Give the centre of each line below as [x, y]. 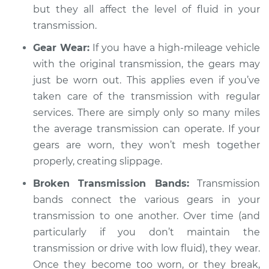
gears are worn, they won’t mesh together [147, 145]
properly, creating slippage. [98, 161]
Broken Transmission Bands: [111, 183]
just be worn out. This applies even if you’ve [147, 80]
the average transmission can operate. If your [147, 129]
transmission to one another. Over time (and [147, 216]
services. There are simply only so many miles [147, 113]
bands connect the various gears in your [147, 200]
